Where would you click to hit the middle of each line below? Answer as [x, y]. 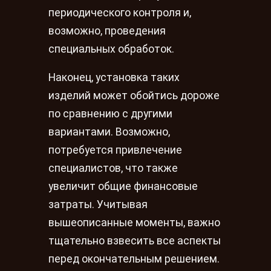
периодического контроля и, [120, 12]
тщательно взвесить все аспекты [135, 241]
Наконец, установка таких [114, 78]
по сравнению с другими [110, 114]
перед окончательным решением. [134, 259]
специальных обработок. [111, 49]
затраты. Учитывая [98, 205]
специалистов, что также [113, 168]
